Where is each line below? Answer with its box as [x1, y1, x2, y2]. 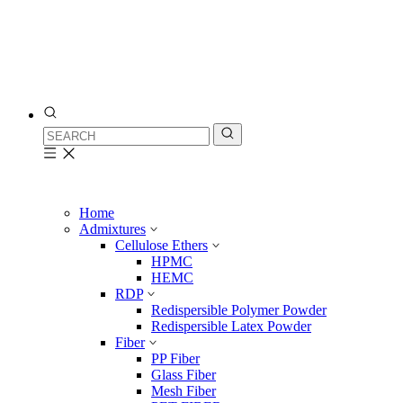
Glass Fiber [151, 367, 216, 382]
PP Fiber [151, 351, 200, 366]
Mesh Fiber [151, 383, 216, 399]
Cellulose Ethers [115, 237, 208, 253]
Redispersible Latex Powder [151, 318, 311, 334]
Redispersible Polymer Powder [151, 302, 327, 318]
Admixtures [79, 221, 146, 237]
